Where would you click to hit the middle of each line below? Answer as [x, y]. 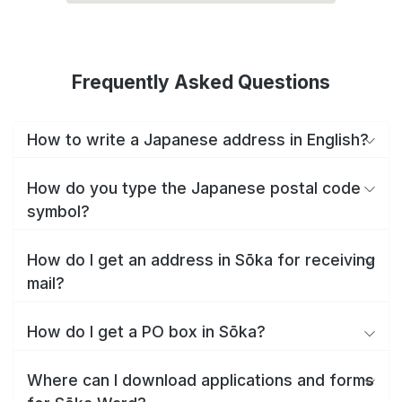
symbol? [58, 211]
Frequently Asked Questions [201, 82]
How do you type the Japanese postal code [194, 188]
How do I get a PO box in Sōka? [146, 332]
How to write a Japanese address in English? [198, 139]
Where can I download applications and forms [201, 380]
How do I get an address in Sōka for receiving [201, 259]
